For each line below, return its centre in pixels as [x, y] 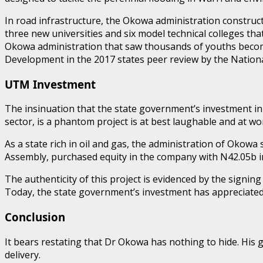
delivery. [25, 254]
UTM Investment [50, 84]
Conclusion [35, 217]
